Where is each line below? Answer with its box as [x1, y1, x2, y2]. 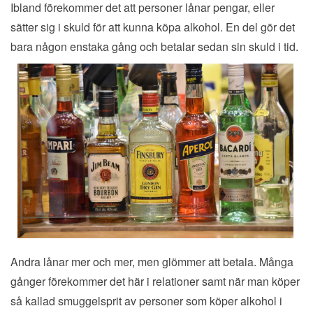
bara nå [10, 38, 48, 55]
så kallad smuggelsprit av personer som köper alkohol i [10, 293, 282, 310]
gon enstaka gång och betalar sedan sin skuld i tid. [48, 38, 298, 55]
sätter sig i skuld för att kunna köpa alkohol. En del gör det [10, 19, 295, 36]
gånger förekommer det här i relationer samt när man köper [10, 273, 300, 290]
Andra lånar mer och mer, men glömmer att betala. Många [10, 254, 293, 270]
